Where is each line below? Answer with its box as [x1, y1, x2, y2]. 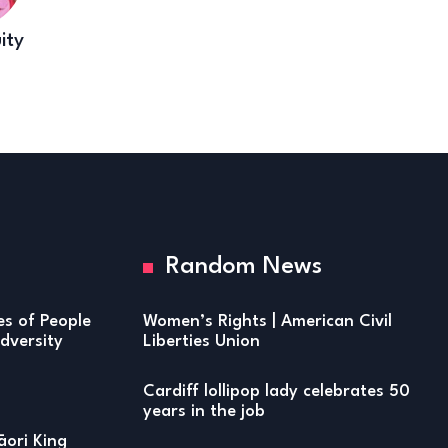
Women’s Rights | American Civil [143, 313, 393, 331]
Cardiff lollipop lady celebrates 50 [143, 383, 411, 401]
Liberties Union [143, 333, 261, 351]
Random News [166, 255, 323, 280]
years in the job [143, 403, 266, 421]
